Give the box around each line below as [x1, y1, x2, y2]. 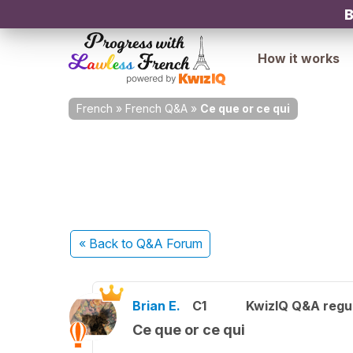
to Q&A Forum [121, 236, 203, 251]
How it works [258, 50, 340, 66]
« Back [78, 236, 121, 251]
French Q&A [125, 102, 188, 115]
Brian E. [132, 298, 180, 314]
